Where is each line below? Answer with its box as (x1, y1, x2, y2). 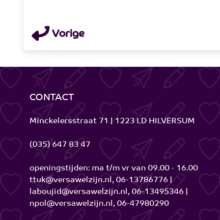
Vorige (50, 29, 84, 40)
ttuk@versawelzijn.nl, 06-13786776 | (29, 176, 172, 185)
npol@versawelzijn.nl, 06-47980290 (29, 200, 169, 208)
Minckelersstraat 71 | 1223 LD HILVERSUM (29, 117, 195, 126)
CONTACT (29, 93, 74, 103)
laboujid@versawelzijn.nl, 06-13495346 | (29, 188, 188, 196)
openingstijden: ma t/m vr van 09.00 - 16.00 (29, 165, 198, 173)
